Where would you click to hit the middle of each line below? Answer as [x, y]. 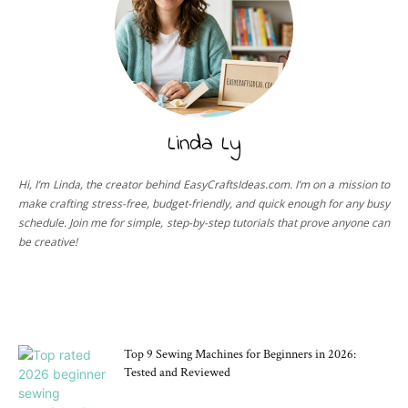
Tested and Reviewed [177, 372]
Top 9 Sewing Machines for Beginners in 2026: [240, 354]
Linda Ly [204, 144]
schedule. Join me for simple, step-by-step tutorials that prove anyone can [204, 222]
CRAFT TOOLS [204, 300]
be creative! [48, 241]
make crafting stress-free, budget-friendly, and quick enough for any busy [204, 203]
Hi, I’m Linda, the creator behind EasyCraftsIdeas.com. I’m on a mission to [204, 184]
